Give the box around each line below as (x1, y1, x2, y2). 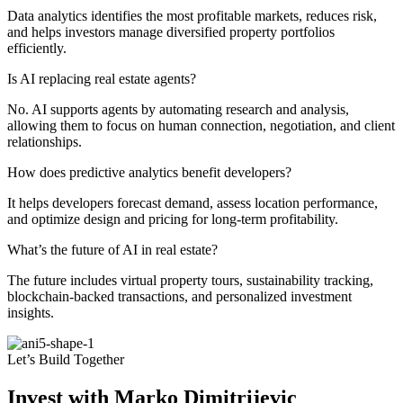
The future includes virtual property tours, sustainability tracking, (7, 273, 373, 289)
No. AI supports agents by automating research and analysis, (7, 102, 349, 118)
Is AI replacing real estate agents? (7, 71, 196, 87)
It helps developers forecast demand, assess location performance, (7, 195, 378, 211)
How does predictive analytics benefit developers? (7, 165, 291, 181)
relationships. (7, 134, 82, 150)
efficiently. (7, 40, 67, 57)
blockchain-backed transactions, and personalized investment (7, 289, 352, 305)
